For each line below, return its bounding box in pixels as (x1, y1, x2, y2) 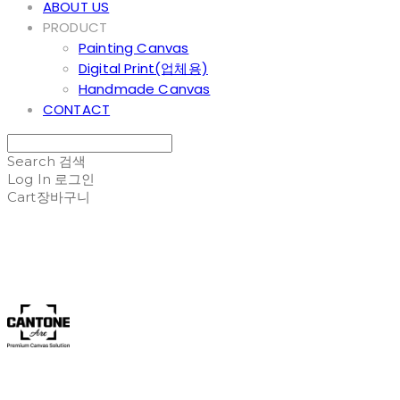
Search (7, 152, 55, 170)
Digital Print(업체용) (79, 58, 208, 78)
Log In (7, 170, 51, 187)
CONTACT (43, 99, 111, 119)
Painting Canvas (79, 37, 189, 57)
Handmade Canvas (79, 79, 211, 98)
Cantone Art (7, 268, 110, 288)
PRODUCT (43, 17, 108, 37)
